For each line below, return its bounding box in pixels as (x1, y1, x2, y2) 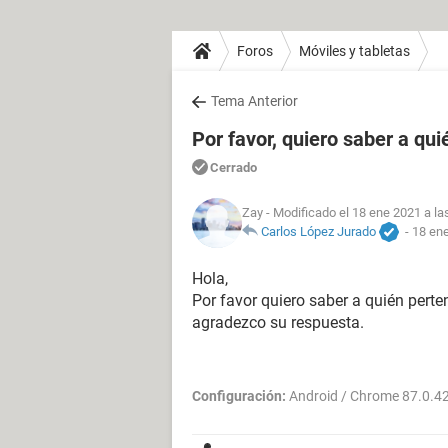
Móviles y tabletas (299, 42, 410, 59)
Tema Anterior (211, 93, 298, 109)
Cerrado (210, 160, 257, 175)
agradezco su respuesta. (192, 313, 364, 332)
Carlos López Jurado (261, 223, 376, 239)
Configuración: (192, 388, 286, 404)
